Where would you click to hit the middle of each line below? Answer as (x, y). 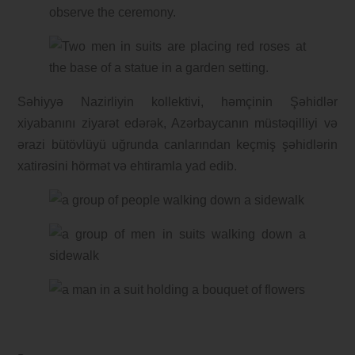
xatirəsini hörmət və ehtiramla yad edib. (128, 166)
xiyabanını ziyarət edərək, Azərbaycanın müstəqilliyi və (177, 123)
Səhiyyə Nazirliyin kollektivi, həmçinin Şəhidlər (177, 101)
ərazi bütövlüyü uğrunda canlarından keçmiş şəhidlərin (177, 144)
